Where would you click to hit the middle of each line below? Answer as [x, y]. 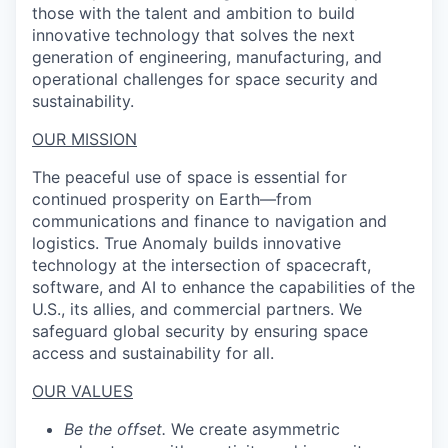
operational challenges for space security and [205, 79]
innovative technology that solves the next [193, 35]
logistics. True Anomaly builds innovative [186, 243]
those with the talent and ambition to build [193, 13]
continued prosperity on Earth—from [172, 199]
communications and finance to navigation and [209, 221]
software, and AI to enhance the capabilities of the [223, 287]
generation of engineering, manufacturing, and [207, 57]
